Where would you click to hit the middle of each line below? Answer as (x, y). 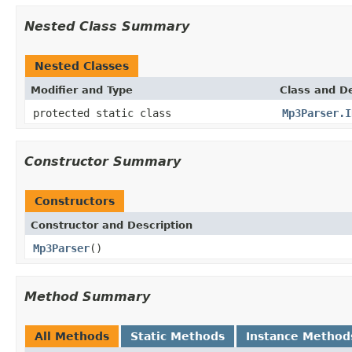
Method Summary (87, 296)
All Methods (72, 336)
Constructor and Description (112, 225)
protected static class (105, 113)
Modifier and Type (82, 90)
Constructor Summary (103, 161)
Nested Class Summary (107, 26)
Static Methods (178, 336)
